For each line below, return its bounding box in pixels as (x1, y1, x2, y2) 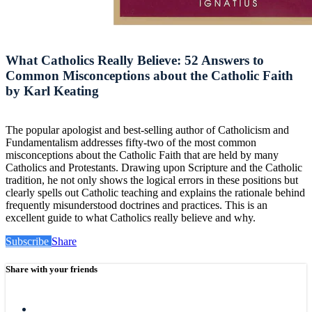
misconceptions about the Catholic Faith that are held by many (6, 149, 279, 162)
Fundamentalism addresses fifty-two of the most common (6, 136, 256, 149)
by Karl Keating (6, 83, 99, 98)
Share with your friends (6, 263, 97, 274)
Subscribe (6, 235, 52, 248)
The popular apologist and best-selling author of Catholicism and (6, 124, 289, 136)
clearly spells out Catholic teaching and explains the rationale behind (6, 187, 305, 199)
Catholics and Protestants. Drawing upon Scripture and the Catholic (6, 162, 302, 174)
